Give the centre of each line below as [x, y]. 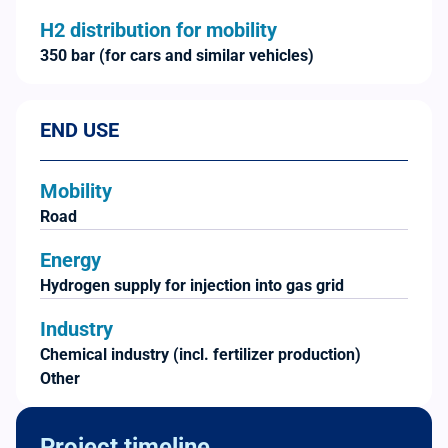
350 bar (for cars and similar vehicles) [177, 55]
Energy [70, 259]
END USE [79, 129]
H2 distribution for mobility [158, 29]
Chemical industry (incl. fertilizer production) [200, 354]
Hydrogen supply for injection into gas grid [192, 285]
